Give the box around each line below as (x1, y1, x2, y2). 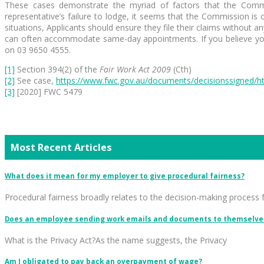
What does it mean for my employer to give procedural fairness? (5, 171, 245, 180)
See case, (15, 75, 56, 86)
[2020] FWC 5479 (15, 86, 82, 97)
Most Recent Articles (11, 141, 112, 154)
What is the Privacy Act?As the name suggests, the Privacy (5, 234, 227, 246)
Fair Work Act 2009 (100, 64, 171, 75)
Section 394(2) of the (15, 64, 100, 75)
